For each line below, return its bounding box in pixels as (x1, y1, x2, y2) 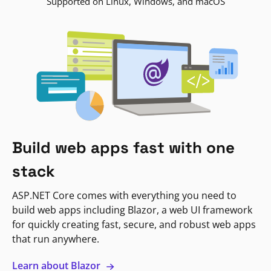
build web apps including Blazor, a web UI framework (12, 203, 252, 217)
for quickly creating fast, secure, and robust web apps (12, 218, 256, 232)
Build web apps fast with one (12, 137, 235, 158)
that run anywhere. (12, 232, 99, 246)
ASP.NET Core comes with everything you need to (12, 189, 237, 203)
